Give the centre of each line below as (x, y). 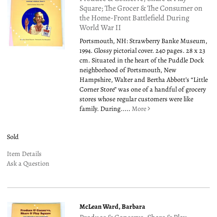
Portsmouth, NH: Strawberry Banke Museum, (144, 41)
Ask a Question (28, 164)
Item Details (24, 154)
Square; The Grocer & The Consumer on (141, 8)
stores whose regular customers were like (137, 99)
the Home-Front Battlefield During (135, 18)
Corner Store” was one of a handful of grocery (143, 90)
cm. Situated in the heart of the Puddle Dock (142, 61)
